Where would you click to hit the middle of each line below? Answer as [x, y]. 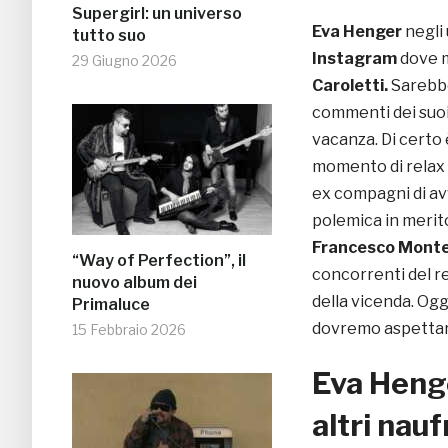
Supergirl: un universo [157, 14]
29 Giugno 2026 [124, 61]
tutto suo [109, 36]
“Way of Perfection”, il [159, 261]
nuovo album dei [134, 283]
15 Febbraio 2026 [129, 330]
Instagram [354, 59]
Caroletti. [351, 86]
